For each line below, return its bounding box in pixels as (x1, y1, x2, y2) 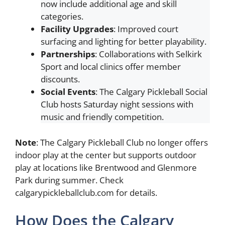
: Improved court (114, 23, 178, 35)
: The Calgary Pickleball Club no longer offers (36, 136, 208, 148)
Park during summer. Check (15, 174, 124, 186)
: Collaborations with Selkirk (95, 48, 202, 60)
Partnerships (41, 48, 95, 60)
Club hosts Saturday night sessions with (41, 98, 193, 110)
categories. (41, 11, 83, 22)
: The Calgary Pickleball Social (95, 86, 207, 97)
